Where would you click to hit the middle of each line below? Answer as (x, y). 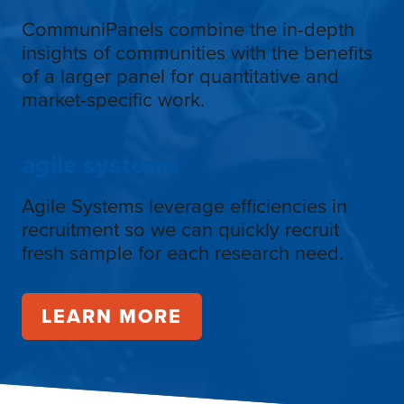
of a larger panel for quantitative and (180, 76)
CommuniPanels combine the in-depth (188, 29)
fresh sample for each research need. (183, 252)
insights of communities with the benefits (197, 52)
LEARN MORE (112, 317)
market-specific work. (113, 99)
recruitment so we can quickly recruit (180, 229)
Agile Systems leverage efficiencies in (184, 206)
